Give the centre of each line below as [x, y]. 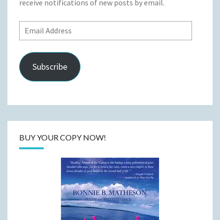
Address [32, 40]
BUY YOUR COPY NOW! [63, 137]
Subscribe [50, 66]
